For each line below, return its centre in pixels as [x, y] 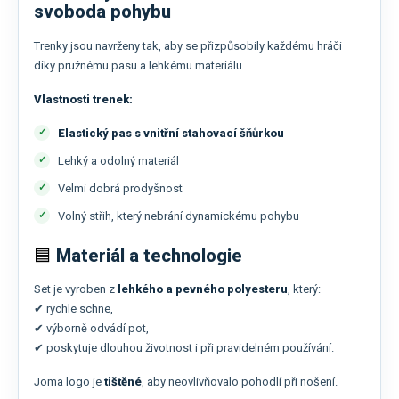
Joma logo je [69, 382]
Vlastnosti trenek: [83, 99]
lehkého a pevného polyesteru [203, 289]
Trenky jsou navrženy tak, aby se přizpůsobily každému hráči [188, 45]
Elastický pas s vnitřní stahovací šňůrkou [171, 133]
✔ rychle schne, [73, 309]
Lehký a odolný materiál [118, 160]
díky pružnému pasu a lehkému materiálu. [139, 65]
